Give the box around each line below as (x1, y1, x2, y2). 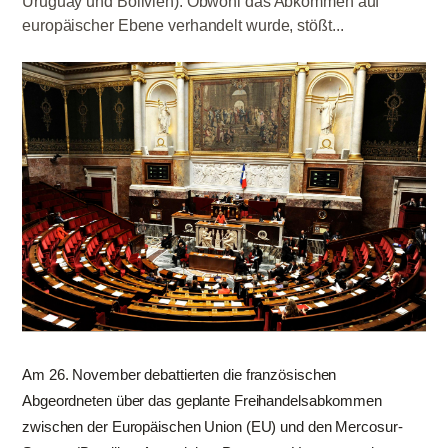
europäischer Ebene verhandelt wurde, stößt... (22, 17, 344, 34)
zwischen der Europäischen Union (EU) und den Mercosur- (22, 417, 403, 435)
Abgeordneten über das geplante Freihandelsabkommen (22, 391, 382, 409)
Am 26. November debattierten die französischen (22, 365, 337, 383)
